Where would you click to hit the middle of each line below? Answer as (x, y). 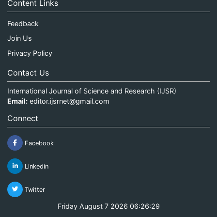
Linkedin (36, 166)
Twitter (34, 189)
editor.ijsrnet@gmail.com (70, 101)
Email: (17, 101)
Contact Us (28, 72)
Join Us (20, 38)
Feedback (23, 23)
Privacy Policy (30, 53)
